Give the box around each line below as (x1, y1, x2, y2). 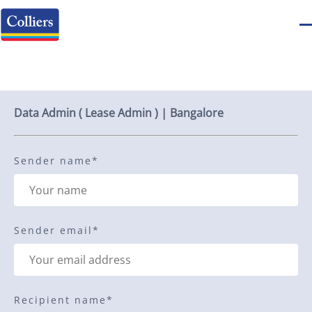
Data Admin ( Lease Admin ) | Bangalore (14, 105, 224, 120)
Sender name (14, 154, 92, 167)
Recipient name (14, 293, 107, 306)
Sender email (14, 224, 93, 237)
